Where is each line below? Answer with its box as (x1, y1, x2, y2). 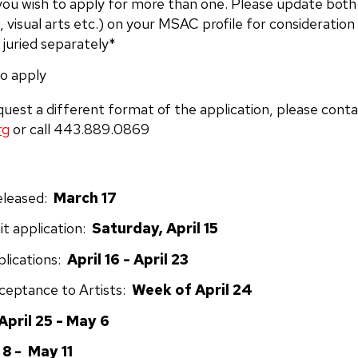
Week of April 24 (131, 280, 253, 299)
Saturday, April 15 (85, 219, 218, 237)
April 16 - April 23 (66, 249, 189, 268)
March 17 (53, 188, 117, 207)
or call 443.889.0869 (9, 119, 149, 138)
